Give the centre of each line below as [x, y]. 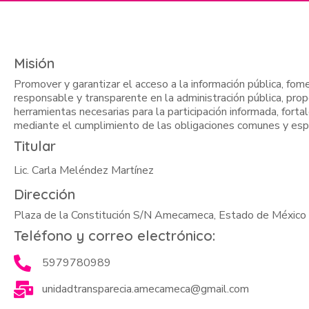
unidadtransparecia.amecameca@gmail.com [146, 289]
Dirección [44, 194]
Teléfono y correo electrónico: [114, 236]
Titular [35, 146]
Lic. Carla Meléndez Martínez [84, 170]
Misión [34, 63]
